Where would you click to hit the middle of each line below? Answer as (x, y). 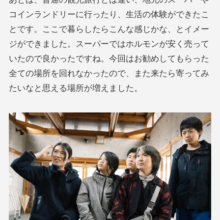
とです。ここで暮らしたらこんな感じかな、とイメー (109, 29)
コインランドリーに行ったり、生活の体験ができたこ (109, 14)
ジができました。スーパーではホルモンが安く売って (109, 44)
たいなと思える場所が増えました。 (75, 88)
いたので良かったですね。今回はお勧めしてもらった (109, 58)
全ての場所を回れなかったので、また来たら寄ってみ (109, 73)
